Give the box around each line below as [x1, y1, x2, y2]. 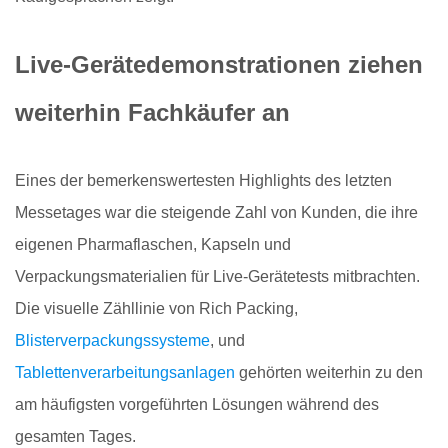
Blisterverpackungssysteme [15, 331, 210, 349]
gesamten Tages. [15, 427, 136, 445]
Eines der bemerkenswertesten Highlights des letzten [15, 171, 392, 189]
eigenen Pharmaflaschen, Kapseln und [15, 235, 291, 253]
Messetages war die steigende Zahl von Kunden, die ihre [15, 203, 418, 221]
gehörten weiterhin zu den [235, 363, 423, 381]
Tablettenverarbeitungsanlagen [15, 363, 235, 381]
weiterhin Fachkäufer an [15, 98, 290, 126]
